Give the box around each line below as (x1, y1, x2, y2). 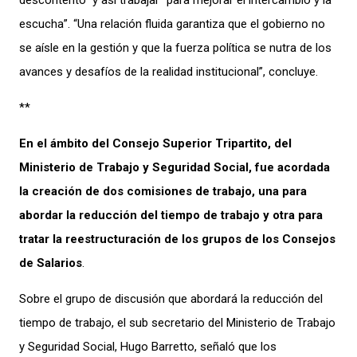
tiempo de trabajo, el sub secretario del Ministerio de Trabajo (19, 315, 335, 330)
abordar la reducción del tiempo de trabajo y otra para (19, 207, 323, 222)
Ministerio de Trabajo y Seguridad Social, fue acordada (19, 159, 330, 175)
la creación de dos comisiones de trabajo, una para (19, 183, 307, 198)
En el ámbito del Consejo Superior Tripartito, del (19, 135, 292, 151)
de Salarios (19, 255, 82, 270)
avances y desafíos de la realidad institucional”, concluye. (19, 64, 318, 79)
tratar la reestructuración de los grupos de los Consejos (19, 231, 335, 246)
